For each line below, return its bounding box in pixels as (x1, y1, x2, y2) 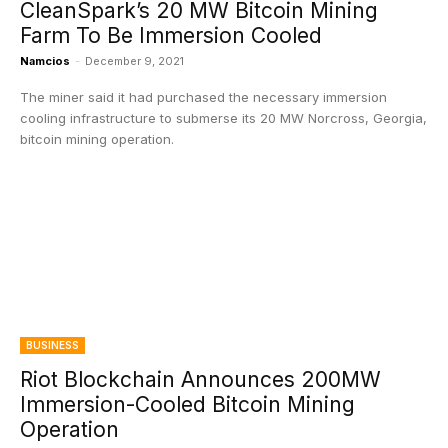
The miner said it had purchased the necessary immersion (20, 89, 387, 105)
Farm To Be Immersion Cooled (20, 23, 322, 48)
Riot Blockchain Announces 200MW (20, 367, 381, 392)
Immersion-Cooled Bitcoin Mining (20, 392, 355, 417)
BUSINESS (26, 339, 79, 351)
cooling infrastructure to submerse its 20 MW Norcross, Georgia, (20, 110, 427, 126)
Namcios (20, 54, 70, 68)
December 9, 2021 (85, 54, 184, 68)
